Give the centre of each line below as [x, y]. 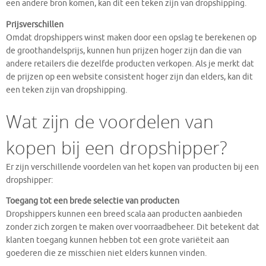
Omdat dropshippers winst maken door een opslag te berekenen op [131, 37]
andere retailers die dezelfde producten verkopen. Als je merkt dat [130, 64]
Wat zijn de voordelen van [110, 121]
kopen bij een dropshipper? [117, 147]
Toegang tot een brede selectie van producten [93, 201]
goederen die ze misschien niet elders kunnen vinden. [106, 254]
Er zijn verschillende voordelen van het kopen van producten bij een [132, 167]
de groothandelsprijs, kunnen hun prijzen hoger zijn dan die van [124, 50]
